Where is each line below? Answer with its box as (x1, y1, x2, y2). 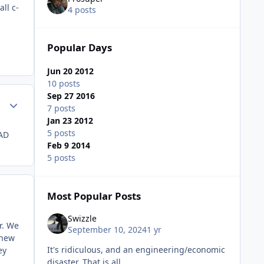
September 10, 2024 (67, 224, 147, 236)
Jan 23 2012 (47, 115, 93, 127)
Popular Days (47, 41, 112, 55)
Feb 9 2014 (47, 140, 90, 151)
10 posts (47, 78, 80, 90)
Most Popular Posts (47, 189, 141, 203)
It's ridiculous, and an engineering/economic (47, 244, 225, 256)
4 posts (67, 4, 96, 16)
